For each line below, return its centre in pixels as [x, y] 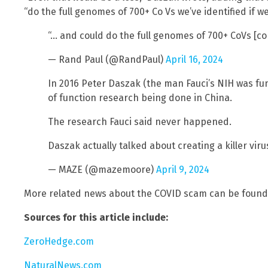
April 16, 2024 [194, 59]
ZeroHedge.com [59, 241]
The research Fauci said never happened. [140, 121]
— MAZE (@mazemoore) [102, 169]
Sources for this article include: [96, 217]
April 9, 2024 [183, 169]
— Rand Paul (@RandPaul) [107, 59]
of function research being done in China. [140, 98]
